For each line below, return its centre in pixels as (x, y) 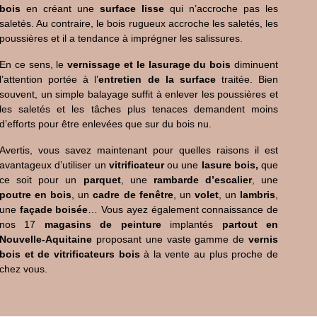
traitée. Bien (247, 79)
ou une (183, 165)
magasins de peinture (103, 224)
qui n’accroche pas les (221, 8)
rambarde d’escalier (202, 180)
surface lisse (132, 8)
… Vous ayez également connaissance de (183, 209)
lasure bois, (230, 165)
